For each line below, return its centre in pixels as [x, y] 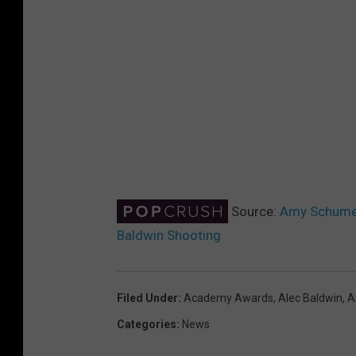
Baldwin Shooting [169, 235]
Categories [147, 324]
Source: [254, 211]
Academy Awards [228, 298]
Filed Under [147, 298]
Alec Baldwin [310, 298]
